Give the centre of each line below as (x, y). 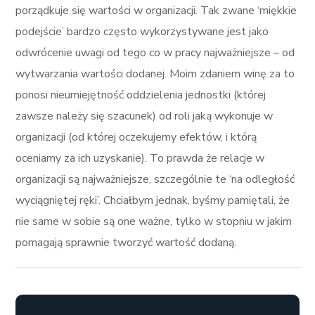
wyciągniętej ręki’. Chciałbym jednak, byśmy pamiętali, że (153, 200)
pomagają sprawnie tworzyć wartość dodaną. (126, 243)
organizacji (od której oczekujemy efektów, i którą (136, 137)
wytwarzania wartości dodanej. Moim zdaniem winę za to (155, 74)
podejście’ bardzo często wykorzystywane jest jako (142, 32)
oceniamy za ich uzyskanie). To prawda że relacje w (140, 158)
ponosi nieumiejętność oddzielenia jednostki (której (141, 95)
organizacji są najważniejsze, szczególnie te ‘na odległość (155, 179)
